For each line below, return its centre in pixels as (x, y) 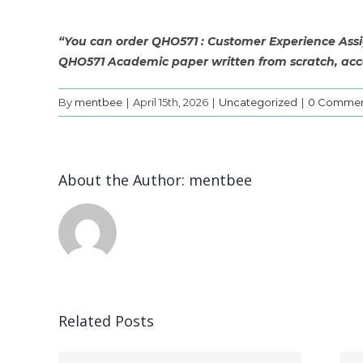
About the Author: (124, 179)
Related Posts (106, 320)
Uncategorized (258, 102)
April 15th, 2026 (171, 102)
